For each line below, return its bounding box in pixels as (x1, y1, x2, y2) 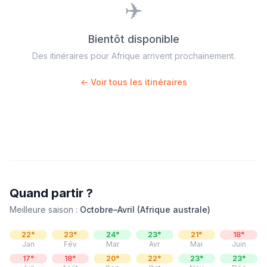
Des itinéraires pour (32, 51, 111, 61)
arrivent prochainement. (139, 51, 235, 61)
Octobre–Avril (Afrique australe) (80, 204, 210, 215)
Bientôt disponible (88, 33, 179, 45)
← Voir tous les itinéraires (80, 77, 187, 87)
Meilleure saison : (10, 204, 80, 215)
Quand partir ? (10, 186, 93, 200)
